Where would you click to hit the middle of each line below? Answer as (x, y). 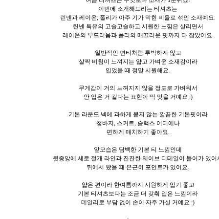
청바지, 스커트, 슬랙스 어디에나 (138, 123)
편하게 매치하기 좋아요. (138, 132)
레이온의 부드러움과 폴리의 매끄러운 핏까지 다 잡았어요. (138, 35)
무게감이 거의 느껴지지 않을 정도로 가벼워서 (138, 88)
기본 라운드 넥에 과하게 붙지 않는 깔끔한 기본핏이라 (138, 114)
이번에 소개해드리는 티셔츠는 (138, 9)
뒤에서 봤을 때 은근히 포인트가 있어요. (138, 167)
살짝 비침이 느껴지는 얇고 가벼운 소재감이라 (138, 61)
